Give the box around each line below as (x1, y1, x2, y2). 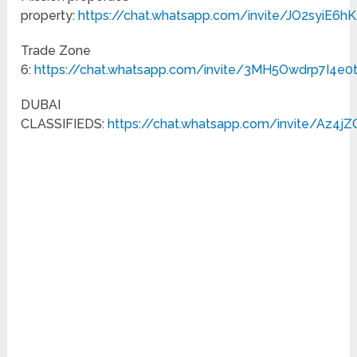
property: (21, 8, 79, 24)
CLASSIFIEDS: (21, 116, 108, 132)
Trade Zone (21, 43, 92, 59)
